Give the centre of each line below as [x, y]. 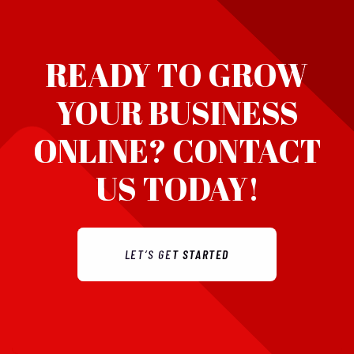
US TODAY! [177, 189]
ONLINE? [102, 151]
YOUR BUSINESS [177, 113]
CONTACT [247, 151]
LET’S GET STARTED [177, 254]
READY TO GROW [177, 75]
